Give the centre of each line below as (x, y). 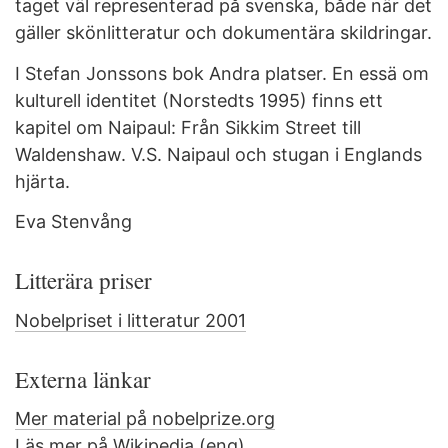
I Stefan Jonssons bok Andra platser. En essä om (222, 73)
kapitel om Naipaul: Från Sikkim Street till (188, 127)
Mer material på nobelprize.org (145, 418)
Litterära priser (87, 280)
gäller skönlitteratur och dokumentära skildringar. (223, 32)
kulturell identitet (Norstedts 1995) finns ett (199, 100)
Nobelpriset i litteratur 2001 (130, 320)
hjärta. (42, 181)
